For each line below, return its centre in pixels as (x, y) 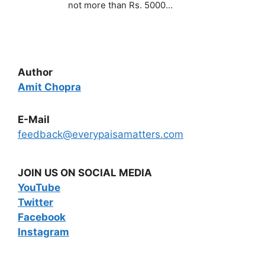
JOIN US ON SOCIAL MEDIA (85, 172)
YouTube (39, 187)
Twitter (35, 202)
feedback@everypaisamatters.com (101, 134)
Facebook (42, 217)
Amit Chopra (49, 87)
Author (35, 72)
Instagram (43, 232)
